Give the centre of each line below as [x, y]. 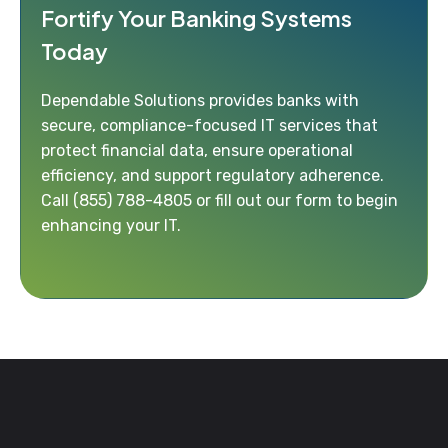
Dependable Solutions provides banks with [200, 100]
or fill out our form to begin [295, 200]
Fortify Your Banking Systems [196, 17]
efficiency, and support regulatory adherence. [212, 175]
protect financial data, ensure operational [197, 150]
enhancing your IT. [111, 225]
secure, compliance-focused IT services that [209, 125]
